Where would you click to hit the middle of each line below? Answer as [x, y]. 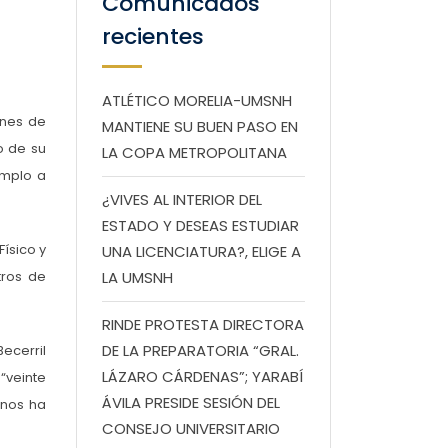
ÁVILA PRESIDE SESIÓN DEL [191, 402]
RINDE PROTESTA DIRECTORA [203, 324]
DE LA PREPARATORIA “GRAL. [200, 350]
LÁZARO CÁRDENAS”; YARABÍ [202, 376]
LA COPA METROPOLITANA [194, 152]
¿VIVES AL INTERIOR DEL [182, 199]
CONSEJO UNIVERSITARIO [191, 428]
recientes [153, 36]
